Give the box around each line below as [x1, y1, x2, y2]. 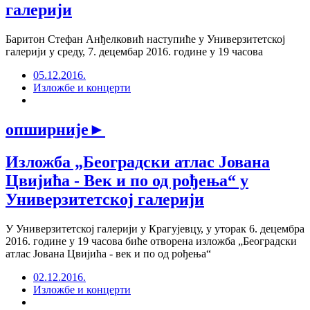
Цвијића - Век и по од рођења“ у [6, 171, 248, 190]
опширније [6, 120, 89, 138]
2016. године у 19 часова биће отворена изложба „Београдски [6, 235, 297, 247]
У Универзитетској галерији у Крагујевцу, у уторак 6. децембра [6, 222, 304, 235]
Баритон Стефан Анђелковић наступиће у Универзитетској [6, 33, 285, 45]
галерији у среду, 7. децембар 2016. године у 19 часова [6, 45, 263, 57]
